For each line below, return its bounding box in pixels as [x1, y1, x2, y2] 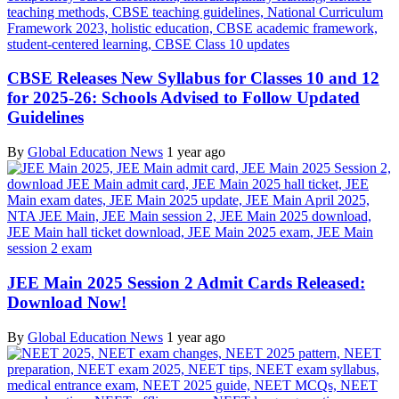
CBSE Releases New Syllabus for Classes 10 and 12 [7, 69, 379, 88]
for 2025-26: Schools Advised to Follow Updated [7, 88, 360, 108]
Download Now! [7, 292, 126, 312]
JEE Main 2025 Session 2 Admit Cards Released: [7, 273, 365, 292]
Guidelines [7, 108, 84, 127]
